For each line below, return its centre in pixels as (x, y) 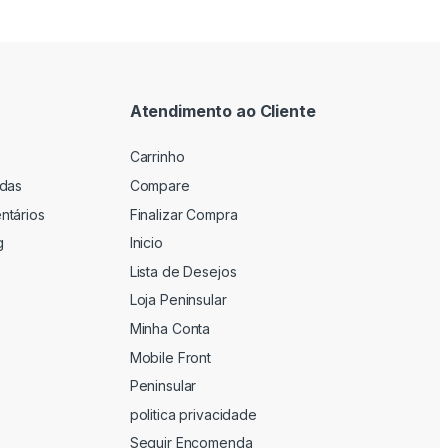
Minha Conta (170, 329)
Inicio (146, 243)
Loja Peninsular (178, 300)
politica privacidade (193, 414)
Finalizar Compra (183, 214)
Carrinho (157, 157)
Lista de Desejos (183, 271)
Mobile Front (170, 357)
